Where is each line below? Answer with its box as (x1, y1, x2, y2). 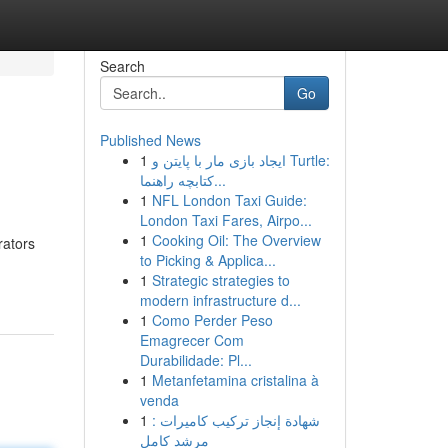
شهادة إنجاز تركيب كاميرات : (151, 410, 320, 430)
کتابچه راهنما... (213, 170, 226, 190)
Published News (99, 130, 201, 150)
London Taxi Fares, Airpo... (139, 210, 312, 230)
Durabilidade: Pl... (139, 350, 252, 370)
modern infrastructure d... (139, 290, 301, 310)
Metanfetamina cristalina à (151, 370, 319, 390)
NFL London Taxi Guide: (151, 190, 307, 210)
